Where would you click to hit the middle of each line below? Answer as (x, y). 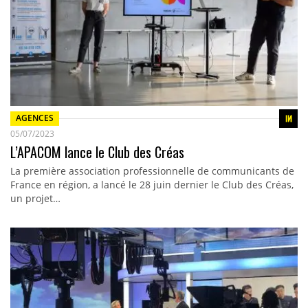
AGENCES (34, 118)
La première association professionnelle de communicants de (152, 170)
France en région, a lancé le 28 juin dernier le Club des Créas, (152, 184)
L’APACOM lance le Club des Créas (97, 152)
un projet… (35, 198)
